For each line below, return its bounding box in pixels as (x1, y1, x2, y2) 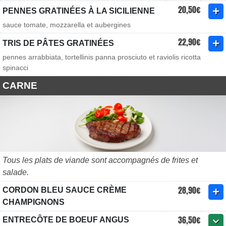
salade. (3, 168, 29, 177)
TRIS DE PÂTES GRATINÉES (3, 39, 114, 47)
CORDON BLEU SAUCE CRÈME (3, 186, 127, 194)
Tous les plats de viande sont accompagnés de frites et (3, 156, 198, 164)
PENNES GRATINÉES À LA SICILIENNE (3, 7, 155, 15)
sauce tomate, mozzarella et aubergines (3, 21, 131, 29)
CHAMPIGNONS (3, 198, 65, 206)
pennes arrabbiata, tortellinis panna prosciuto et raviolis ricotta (3, 53, 201, 61)
